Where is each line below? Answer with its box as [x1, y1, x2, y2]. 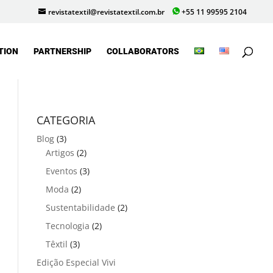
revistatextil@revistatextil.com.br [48, 7, 165, 17]
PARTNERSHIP [34, 46, 91, 56]
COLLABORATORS [107, 46, 179, 56]
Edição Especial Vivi [37, 257, 116, 268]
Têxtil [46, 238, 68, 250]
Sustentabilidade [46, 202, 116, 213]
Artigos [46, 147, 75, 158]
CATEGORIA [37, 113, 96, 127]
